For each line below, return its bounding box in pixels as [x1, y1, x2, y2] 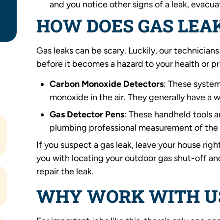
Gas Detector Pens [50, 109, 125, 120]
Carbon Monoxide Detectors [50, 79, 164, 90]
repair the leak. [36, 166, 94, 177]
